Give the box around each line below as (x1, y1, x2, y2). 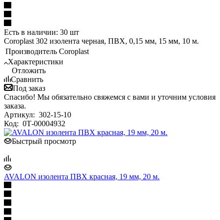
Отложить (12, 66, 46, 75)
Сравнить (11, 75, 43, 83)
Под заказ (13, 83, 45, 92)
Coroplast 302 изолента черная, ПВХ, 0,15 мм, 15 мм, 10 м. (4, 36, 199, 45)
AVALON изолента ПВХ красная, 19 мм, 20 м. (4, 172, 160, 181)
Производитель (5, 47, 57, 55)
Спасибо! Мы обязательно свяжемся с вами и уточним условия (4, 92, 216, 101)
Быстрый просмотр (12, 137, 76, 145)
